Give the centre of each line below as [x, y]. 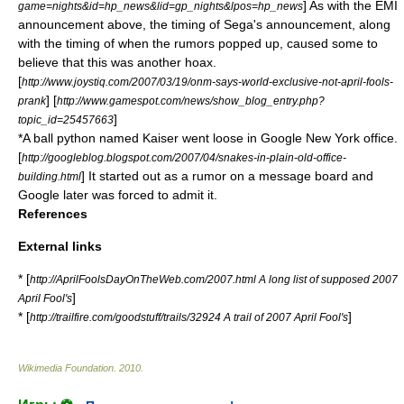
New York [333, 138]
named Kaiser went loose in [178, 138]
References [53, 214]
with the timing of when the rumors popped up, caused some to [198, 43]
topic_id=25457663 [66, 119]
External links [60, 246]
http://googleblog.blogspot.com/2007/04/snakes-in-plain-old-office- [184, 157]
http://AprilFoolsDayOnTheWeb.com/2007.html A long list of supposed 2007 [214, 279]
